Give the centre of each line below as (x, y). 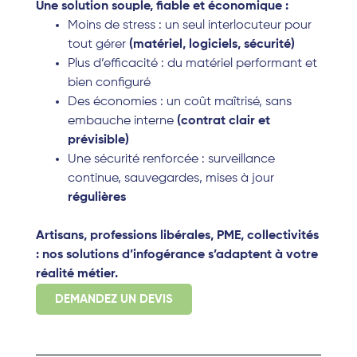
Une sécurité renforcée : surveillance (171, 160)
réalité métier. (76, 275)
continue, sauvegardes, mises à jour (171, 179)
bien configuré (109, 83)
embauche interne (122, 122)
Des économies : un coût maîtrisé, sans (179, 102)
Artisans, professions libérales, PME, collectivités (177, 236)
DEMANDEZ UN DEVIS (114, 300)
